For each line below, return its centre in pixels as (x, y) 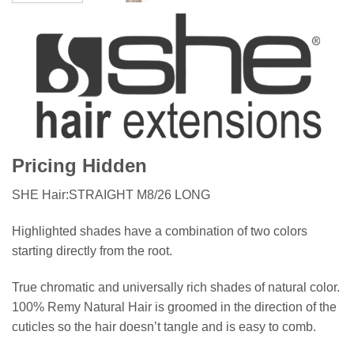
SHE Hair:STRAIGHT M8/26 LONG (111, 194)
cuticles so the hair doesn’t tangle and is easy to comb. (164, 326)
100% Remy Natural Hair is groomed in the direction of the (174, 307)
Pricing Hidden (79, 165)
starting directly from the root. (92, 250)
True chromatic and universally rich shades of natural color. (176, 287)
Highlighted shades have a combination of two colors (160, 231)
